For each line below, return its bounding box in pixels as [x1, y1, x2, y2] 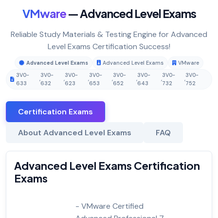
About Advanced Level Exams [18, 127, 131, 138]
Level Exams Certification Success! [48, 41, 170, 52]
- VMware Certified [75, 201, 144, 212]
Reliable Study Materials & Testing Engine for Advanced [11, 29, 207, 40]
